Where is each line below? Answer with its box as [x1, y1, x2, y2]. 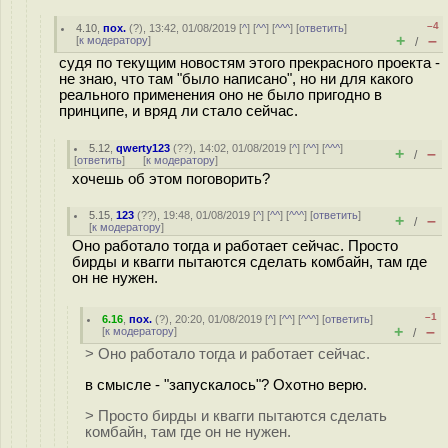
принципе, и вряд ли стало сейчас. [59, 103, 298, 119]
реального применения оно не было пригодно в [59, 87, 382, 103]
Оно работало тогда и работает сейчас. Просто [72, 238, 398, 254]
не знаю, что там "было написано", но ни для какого [59, 71, 413, 87]
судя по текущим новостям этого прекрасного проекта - [59, 55, 440, 71]
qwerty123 [116, 142, 171, 154]
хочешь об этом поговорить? [72, 171, 270, 187]
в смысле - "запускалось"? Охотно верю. [85, 376, 367, 393]
